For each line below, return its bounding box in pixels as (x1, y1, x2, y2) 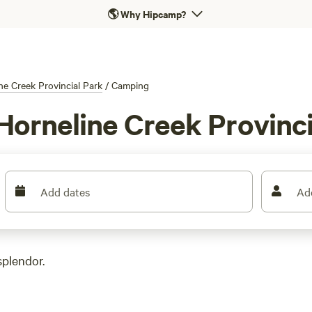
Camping (111, 78, 149, 92)
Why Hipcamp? (120, 6, 186, 21)
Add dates (40, 184, 91, 199)
